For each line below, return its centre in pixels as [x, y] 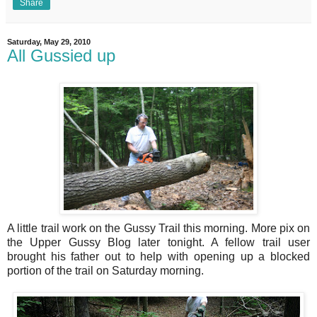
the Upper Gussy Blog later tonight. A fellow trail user [158, 242]
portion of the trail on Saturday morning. [105, 270]
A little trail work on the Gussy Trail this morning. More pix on [158, 228]
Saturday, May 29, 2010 [49, 42]
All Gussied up [61, 56]
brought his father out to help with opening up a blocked [158, 256]
